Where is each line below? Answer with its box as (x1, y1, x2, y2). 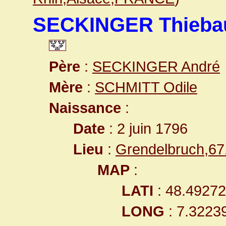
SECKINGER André (92, 58, 220, 75)
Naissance (49, 99, 121, 116)
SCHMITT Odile (95, 79, 197, 95)
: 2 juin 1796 (105, 120, 188, 137)
